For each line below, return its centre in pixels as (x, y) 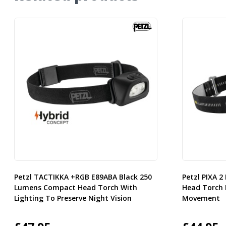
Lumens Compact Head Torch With (75, 188)
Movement (201, 198)
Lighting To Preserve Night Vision (73, 198)
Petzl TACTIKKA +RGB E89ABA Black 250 (83, 177)
